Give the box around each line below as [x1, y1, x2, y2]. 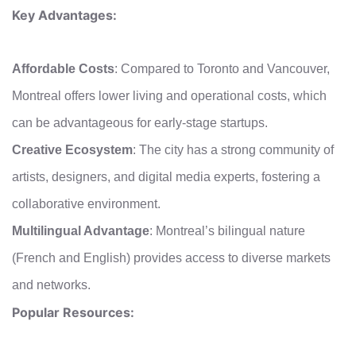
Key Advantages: [12, 6, 117, 23]
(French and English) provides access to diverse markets [12, 250, 331, 265]
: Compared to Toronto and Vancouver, [114, 61, 330, 75]
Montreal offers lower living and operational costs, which [12, 88, 327, 103]
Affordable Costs [12, 61, 114, 75]
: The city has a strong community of [133, 142, 334, 157]
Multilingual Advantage [12, 223, 149, 238]
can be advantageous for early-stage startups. [12, 115, 268, 130]
